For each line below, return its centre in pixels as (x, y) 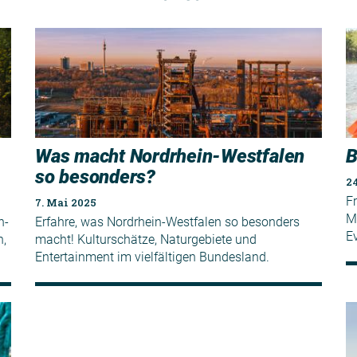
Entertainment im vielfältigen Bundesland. (152, 257)
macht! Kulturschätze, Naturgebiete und (146, 240)
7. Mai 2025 (66, 203)
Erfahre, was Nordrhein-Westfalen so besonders (167, 222)
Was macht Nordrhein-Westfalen (170, 157)
